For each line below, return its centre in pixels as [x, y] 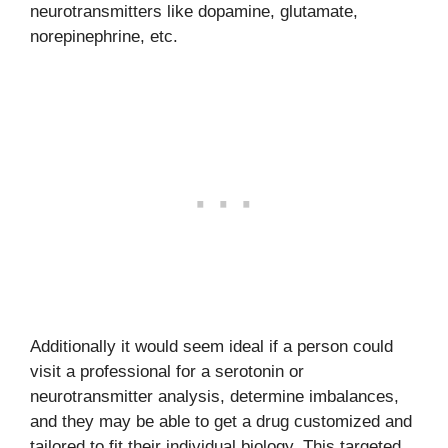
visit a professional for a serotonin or [167, 371]
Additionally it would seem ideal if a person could [211, 346]
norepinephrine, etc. [104, 36]
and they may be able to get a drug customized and [221, 421]
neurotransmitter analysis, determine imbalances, [214, 396]
